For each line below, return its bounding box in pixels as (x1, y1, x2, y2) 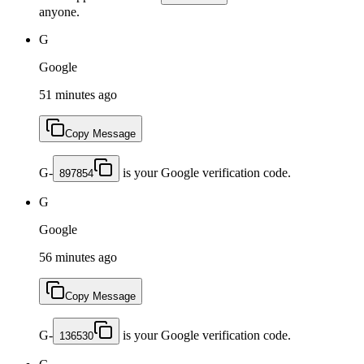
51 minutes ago (39, 87, 117, 102)
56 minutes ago (39, 249, 117, 264)
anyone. (39, 4, 80, 19)
